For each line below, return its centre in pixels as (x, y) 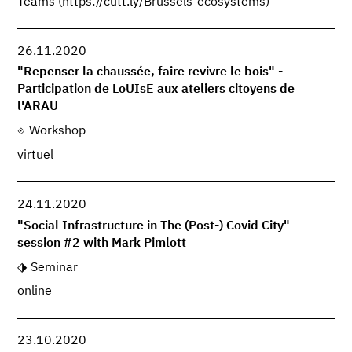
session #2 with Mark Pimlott (102, 243)
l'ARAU (38, 107)
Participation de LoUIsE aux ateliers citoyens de (156, 90)
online (35, 292)
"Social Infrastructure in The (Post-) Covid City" (154, 226)
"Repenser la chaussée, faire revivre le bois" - (150, 73)
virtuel (36, 156)
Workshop (57, 132)
